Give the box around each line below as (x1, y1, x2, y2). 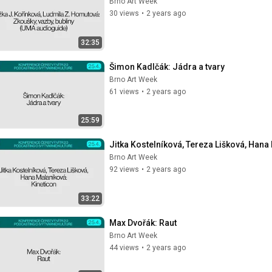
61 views (109, 87, 139, 96)
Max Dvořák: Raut (109, 217, 177, 228)
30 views (109, 9, 139, 18)
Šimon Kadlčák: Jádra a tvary (109, 61, 225, 72)
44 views (109, 243, 139, 252)
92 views (109, 165, 139, 174)
